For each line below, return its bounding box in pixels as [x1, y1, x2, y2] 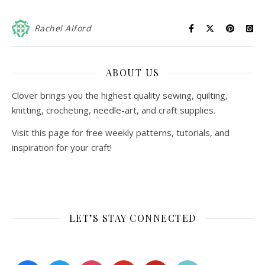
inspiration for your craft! [12, 141, 112, 153]
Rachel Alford [34, 22, 91, 34]
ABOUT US [105, 66, 160, 79]
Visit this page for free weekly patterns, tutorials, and [12, 127, 230, 138]
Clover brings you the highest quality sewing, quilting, [12, 89, 228, 101]
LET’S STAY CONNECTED [69, 212, 196, 224]
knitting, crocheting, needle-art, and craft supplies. [12, 104, 215, 116]
